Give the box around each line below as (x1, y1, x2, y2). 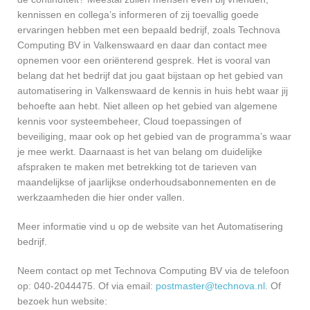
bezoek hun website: (17, 295, 107, 307)
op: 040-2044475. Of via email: (17, 280, 156, 291)
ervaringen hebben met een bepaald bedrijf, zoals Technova (17, 24, 280, 35)
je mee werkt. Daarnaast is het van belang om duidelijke (17, 145, 262, 157)
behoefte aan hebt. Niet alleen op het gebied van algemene (17, 100, 277, 111)
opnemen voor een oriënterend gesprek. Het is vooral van (17, 54, 271, 66)
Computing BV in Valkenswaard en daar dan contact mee (17, 39, 267, 51)
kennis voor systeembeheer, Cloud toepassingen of (17, 115, 241, 127)
